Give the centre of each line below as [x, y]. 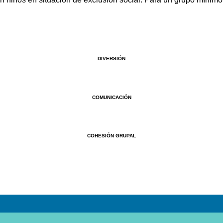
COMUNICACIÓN [111, 97]
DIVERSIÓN [111, 59]
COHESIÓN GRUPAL [111, 135]
